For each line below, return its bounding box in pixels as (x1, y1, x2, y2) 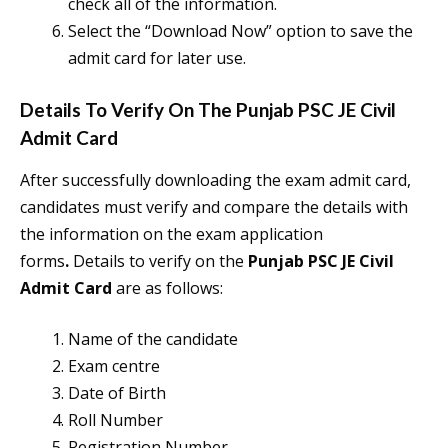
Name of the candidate (68, 328, 238, 351)
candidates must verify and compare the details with (20, 196, 408, 219)
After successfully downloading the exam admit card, (20, 169, 411, 192)
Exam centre (68, 355, 164, 378)
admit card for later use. (68, 47, 246, 70)
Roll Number (68, 409, 167, 432)
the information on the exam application (20, 223, 323, 246)
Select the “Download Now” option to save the (68, 20, 413, 43)
